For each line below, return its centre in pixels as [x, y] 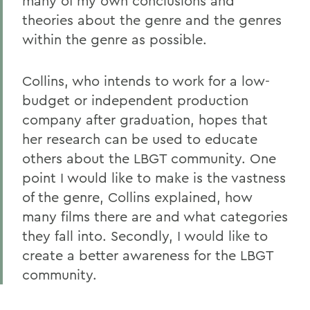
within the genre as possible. [115, 39]
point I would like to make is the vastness [154, 177]
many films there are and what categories [155, 216]
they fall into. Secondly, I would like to [145, 236]
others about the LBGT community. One [149, 158]
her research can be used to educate [140, 139]
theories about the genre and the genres [152, 20]
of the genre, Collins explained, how [137, 197]
